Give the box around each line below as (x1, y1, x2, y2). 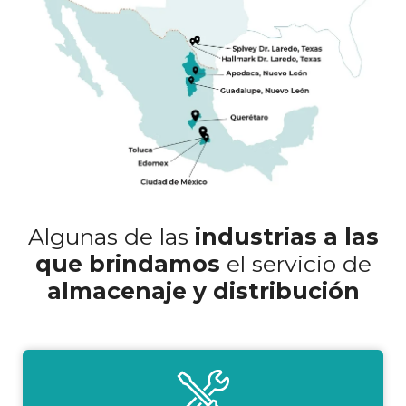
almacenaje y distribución (46, 277, 360, 305)
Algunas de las (27, 223, 195, 251)
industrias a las (194, 223, 379, 251)
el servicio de (226, 250, 372, 278)
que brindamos (34, 250, 227, 278)
